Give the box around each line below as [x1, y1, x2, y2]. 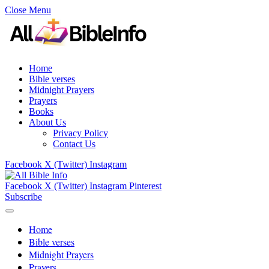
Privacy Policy [53, 128, 108, 138]
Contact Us [53, 139, 95, 149]
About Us [29, 117, 66, 127]
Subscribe [5, 192, 42, 202]
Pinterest [129, 181, 162, 191]
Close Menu [5, 5, 51, 15]
